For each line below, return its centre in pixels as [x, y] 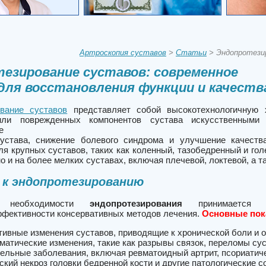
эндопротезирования [136, 204]
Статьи [191, 53]
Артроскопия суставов [123, 53]
